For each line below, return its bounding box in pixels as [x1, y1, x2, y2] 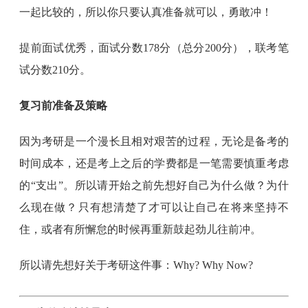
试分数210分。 [19, 64, 91, 76]
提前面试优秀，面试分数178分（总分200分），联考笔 [19, 42, 289, 54]
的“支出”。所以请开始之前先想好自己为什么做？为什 [19, 179, 289, 191]
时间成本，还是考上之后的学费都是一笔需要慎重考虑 [19, 157, 289, 169]
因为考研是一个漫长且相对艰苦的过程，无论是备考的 [19, 135, 289, 147]
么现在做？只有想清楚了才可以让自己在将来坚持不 [19, 201, 289, 213]
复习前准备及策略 [19, 100, 108, 111]
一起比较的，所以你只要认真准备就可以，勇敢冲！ [19, 6, 273, 18]
